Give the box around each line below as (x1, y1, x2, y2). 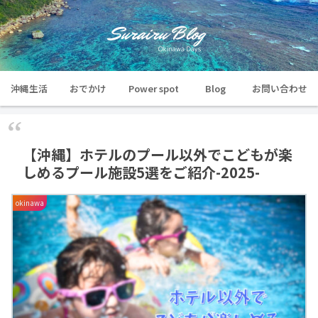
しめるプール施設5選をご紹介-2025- (23, 161, 260, 182)
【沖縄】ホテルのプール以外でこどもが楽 (23, 143, 292, 165)
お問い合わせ (251, 81, 307, 95)
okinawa (16, 197, 44, 208)
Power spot (128, 81, 179, 95)
